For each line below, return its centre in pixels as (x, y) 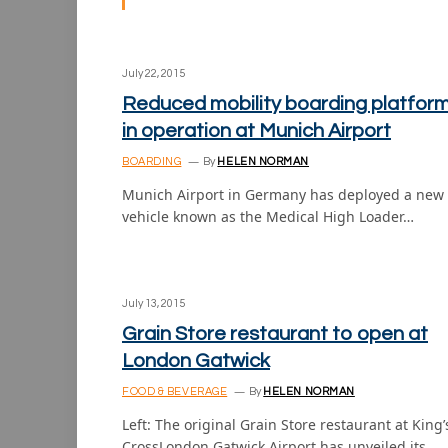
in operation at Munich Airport (256, 131)
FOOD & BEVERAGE (175, 391)
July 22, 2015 (153, 73)
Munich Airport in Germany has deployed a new (283, 194)
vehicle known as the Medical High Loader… (268, 216)
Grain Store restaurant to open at (275, 334)
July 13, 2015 (153, 303)
